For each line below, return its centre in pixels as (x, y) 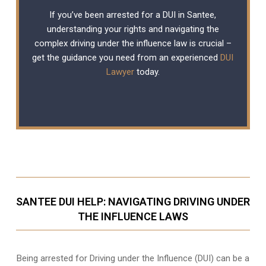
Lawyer (120, 72)
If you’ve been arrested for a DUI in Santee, (133, 15)
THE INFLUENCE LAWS (133, 216)
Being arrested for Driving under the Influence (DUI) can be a (133, 258)
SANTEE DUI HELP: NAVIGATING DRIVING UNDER (133, 202)
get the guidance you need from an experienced (126, 58)
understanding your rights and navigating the (133, 29)
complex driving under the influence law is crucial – (133, 43)
